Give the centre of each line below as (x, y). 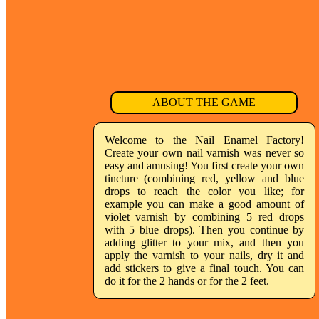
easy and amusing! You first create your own (204, 166)
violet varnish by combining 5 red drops (204, 217)
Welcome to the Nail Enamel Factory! (204, 140)
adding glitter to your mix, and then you (204, 242)
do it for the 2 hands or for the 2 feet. (187, 281)
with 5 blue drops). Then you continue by (204, 230)
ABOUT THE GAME (204, 102)
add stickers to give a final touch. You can (204, 268)
